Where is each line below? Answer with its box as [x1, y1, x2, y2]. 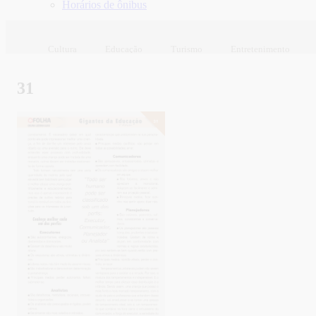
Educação [105, 43, 142, 54]
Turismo [171, 43, 202, 54]
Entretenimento [231, 43, 290, 54]
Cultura [48, 43, 77, 54]
